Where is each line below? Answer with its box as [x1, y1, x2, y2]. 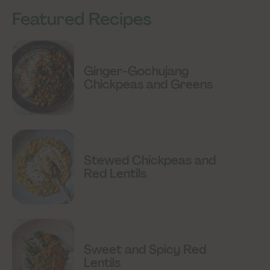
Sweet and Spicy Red [84, 241, 207, 257]
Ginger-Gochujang [84, 63, 189, 79]
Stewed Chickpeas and [84, 152, 216, 168]
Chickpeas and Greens [84, 76, 213, 92]
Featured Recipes [12, 7, 152, 30]
